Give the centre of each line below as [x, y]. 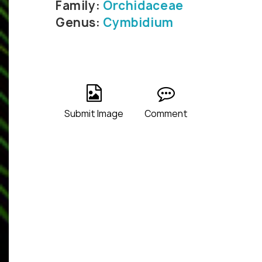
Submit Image [94, 114]
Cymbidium [138, 23]
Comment [166, 114]
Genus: [80, 23]
